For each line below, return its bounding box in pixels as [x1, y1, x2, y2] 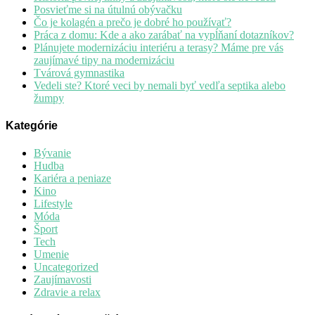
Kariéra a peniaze [34, 172, 111, 185]
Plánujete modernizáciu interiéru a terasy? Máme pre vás [34, 41, 283, 53]
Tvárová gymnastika [34, 66, 124, 79]
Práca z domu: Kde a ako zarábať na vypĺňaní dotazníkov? [34, 28, 294, 41]
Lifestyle [34, 198, 72, 210]
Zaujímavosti [34, 274, 91, 286]
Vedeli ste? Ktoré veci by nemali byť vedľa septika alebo [34, 79, 285, 91]
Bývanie [34, 147, 71, 160]
